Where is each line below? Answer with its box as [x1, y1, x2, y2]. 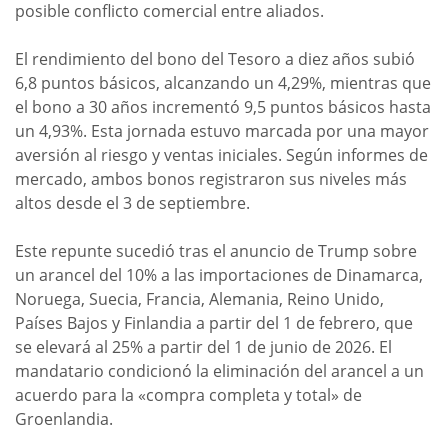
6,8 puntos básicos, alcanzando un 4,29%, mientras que [15, 72, 431, 94]
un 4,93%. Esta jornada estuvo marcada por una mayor [15, 120, 429, 142]
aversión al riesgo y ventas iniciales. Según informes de [15, 144, 428, 166]
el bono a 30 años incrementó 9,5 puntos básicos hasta [15, 96, 431, 118]
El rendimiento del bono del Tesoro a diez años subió [15, 48, 415, 70]
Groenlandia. [15, 408, 113, 430]
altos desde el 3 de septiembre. [15, 192, 250, 214]
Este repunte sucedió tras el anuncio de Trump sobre [15, 240, 417, 262]
